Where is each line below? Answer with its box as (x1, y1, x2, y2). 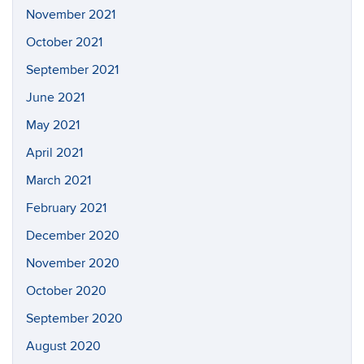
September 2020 (26, 310, 123, 327)
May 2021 (26, 117, 80, 133)
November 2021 (26, 6, 115, 23)
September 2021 (26, 62, 119, 78)
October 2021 (26, 34, 102, 50)
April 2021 (26, 145, 83, 161)
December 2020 (26, 227, 119, 244)
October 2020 (26, 283, 106, 299)
